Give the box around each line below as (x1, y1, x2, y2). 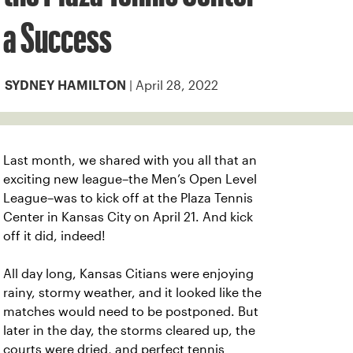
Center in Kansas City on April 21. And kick (3, 210, 253, 224)
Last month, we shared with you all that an (3, 154, 257, 167)
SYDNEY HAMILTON (5, 81, 126, 90)
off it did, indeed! (3, 229, 106, 243)
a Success (3, 22, 112, 53)
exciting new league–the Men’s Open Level (3, 173, 257, 186)
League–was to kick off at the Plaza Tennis (3, 191, 253, 205)
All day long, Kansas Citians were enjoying (3, 267, 254, 281)
